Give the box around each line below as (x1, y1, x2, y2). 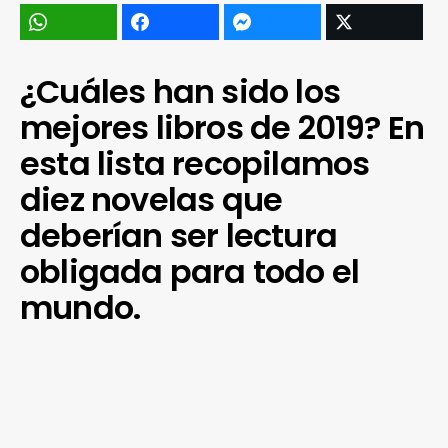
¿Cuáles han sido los (20, 69, 341, 114)
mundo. (20, 285, 141, 330)
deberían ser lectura (20, 213, 337, 258)
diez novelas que (20, 177, 283, 222)
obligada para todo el (20, 249, 360, 294)
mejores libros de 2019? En (20, 105, 425, 150)
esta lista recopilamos (20, 141, 370, 186)
